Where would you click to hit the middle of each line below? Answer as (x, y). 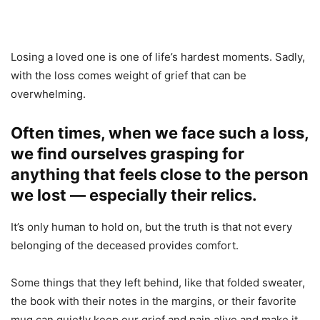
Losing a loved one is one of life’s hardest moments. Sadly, (158, 57)
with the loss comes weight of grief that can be (129, 76)
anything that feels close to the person (160, 175)
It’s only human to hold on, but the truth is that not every (151, 227)
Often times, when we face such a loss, (160, 133)
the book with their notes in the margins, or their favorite (154, 301)
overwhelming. (48, 94)
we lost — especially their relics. (134, 195)
